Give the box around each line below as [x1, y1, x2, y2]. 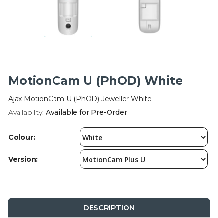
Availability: [8, 108, 44, 117]
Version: [8, 154, 38, 163]
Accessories [10, 26, 52, 35]
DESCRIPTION [83, 203, 135, 213]
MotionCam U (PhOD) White [8, 73, 183, 88]
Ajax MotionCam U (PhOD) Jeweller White [8, 94, 152, 104]
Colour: [8, 132, 35, 142]
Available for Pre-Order [44, 108, 127, 117]
